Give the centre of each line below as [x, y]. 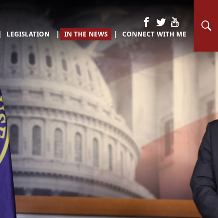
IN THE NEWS [86, 34]
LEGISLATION [28, 34]
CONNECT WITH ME [154, 34]
